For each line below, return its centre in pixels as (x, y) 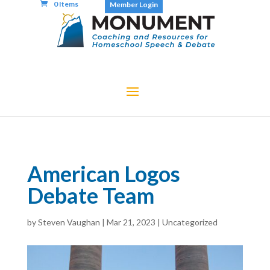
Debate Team (90, 195)
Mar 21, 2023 (131, 222)
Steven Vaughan (69, 222)
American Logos (103, 174)
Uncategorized (190, 222)
